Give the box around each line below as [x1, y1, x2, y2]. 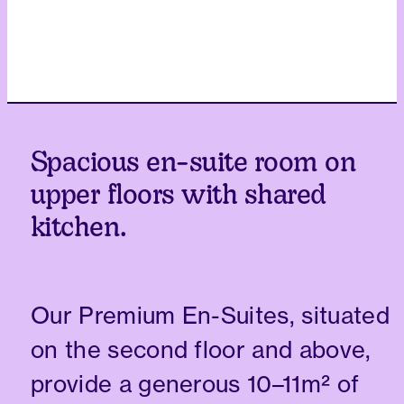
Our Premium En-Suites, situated [31, 300, 390, 331]
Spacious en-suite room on [31, 151, 357, 179]
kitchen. [31, 216, 127, 244]
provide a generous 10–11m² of [31, 369, 360, 399]
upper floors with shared [31, 183, 326, 212]
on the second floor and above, [31, 335, 372, 365]
